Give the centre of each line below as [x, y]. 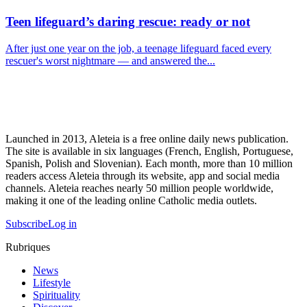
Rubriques [28, 247]
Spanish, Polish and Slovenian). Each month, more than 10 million [149, 164]
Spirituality [57, 295]
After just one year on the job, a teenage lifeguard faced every [138, 49]
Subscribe [27, 224]
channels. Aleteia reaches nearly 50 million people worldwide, [139, 188]
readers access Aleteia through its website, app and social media [143, 176]
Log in [62, 224]
